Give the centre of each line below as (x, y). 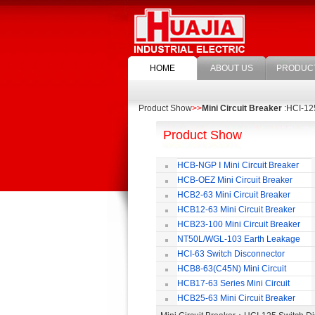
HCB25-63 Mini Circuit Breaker (236, 298)
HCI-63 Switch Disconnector (231, 254)
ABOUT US (231, 68)
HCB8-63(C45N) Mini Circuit (232, 269)
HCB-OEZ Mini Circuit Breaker (235, 180)
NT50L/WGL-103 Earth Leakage (239, 239)
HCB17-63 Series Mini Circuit (233, 283)
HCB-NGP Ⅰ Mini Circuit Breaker (238, 165)
